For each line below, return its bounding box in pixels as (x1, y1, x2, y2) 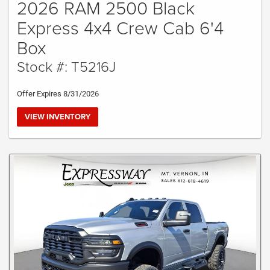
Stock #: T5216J (17, 55, 116, 76)
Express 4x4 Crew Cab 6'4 (17, 14, 224, 40)
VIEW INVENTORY (25, 110, 90, 122)
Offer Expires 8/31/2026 (17, 89, 99, 98)
